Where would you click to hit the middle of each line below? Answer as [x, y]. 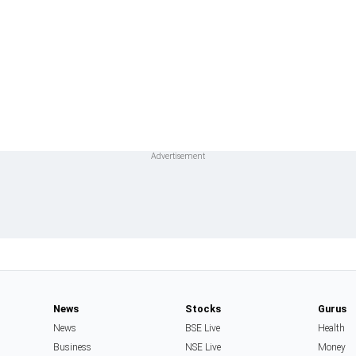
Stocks [203, 309]
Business [72, 348]
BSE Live [203, 329]
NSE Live [203, 348]
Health [331, 329]
